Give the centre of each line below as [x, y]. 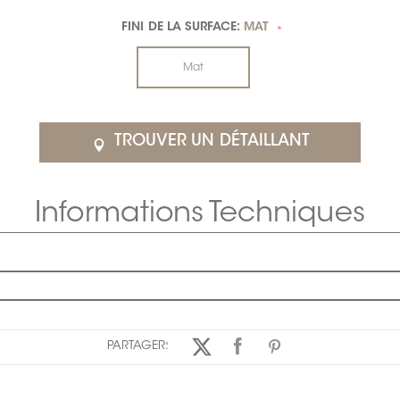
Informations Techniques [200, 215]
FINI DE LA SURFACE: [183, 28]
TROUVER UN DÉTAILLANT [212, 142]
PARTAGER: [138, 346]
